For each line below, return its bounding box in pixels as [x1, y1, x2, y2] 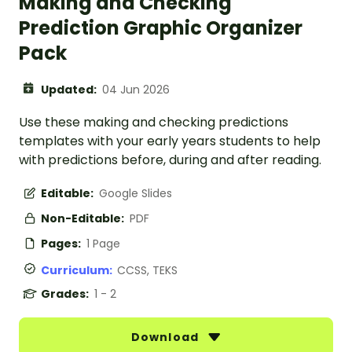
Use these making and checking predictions [19, 113, 288, 132]
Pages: [41, 236, 83, 252]
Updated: [41, 82, 99, 98]
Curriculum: [41, 262, 117, 279]
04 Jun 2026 [102, 82, 170, 98]
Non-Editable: [41, 211, 126, 227]
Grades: [41, 286, 91, 302]
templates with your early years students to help [19, 132, 321, 151]
